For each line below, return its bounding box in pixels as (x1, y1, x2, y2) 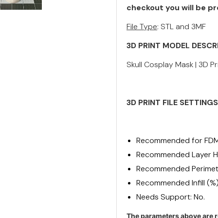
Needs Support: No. (136, 191, 205, 202)
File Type (127, 21, 157, 32)
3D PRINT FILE (127, 97, 178, 108)
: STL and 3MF (157, 21, 206, 32)
